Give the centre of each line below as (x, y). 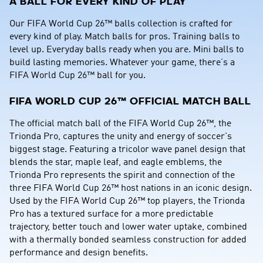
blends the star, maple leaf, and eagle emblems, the (116, 163)
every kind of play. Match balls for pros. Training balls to (124, 37)
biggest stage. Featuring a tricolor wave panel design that (127, 150)
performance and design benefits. (79, 253)
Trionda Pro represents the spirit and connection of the (122, 176)
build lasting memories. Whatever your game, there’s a (122, 63)
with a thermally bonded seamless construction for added (128, 240)
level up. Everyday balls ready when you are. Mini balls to (127, 50)
